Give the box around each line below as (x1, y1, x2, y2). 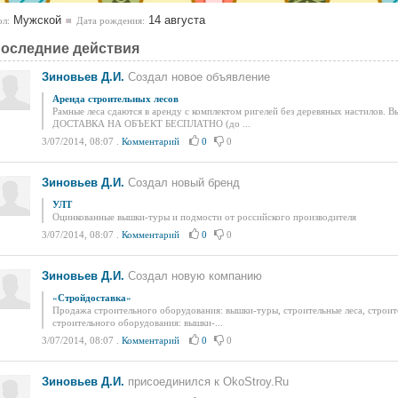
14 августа (145, 13, 205, 27)
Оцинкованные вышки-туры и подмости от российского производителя (52, 211, 356, 222)
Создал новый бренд (124, 176, 240, 189)
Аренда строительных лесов (52, 93, 179, 104)
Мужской (10, 13, 61, 27)
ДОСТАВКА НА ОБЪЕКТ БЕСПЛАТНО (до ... (52, 118, 251, 129)
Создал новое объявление (124, 70, 270, 84)
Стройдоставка (58, 292, 126, 303)
